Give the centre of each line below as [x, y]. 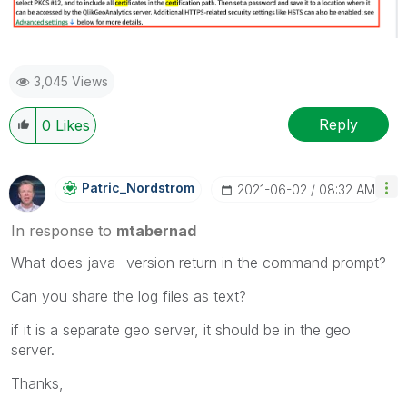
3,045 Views [71, 82]
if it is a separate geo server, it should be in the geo [181, 330]
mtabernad [156, 231]
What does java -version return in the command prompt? [199, 263]
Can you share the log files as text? [129, 297]
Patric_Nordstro [133, 188]
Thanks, [37, 384]
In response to [64, 231]
